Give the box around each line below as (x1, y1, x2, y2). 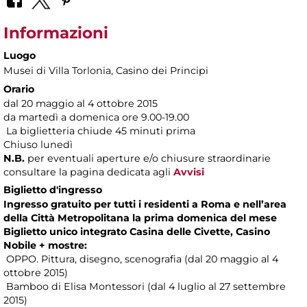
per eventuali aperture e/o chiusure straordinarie (25, 152, 271, 165)
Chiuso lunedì (3, 138, 73, 151)
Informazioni (3, 23, 108, 43)
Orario (3, 83, 34, 96)
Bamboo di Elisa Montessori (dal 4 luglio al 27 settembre (3, 280, 286, 293)
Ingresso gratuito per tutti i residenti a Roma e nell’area (3, 198, 286, 211)
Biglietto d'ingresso (3, 184, 102, 197)
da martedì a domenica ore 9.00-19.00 (3, 111, 189, 124)
